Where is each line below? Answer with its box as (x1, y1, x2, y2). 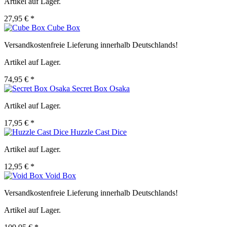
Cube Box (47, 23, 80, 32)
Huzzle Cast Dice (70, 128, 127, 137)
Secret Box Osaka (72, 84, 130, 93)
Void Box (45, 171, 76, 180)
